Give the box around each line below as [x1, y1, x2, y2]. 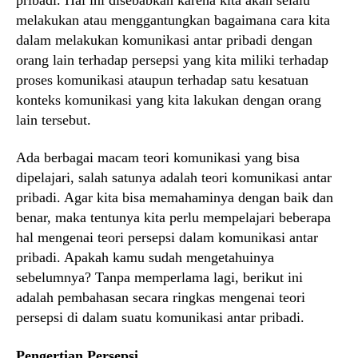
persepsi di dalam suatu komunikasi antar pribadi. [16, 309, 304, 326]
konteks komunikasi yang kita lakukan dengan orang [16, 91, 321, 108]
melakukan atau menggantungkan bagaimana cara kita [16, 11, 330, 28]
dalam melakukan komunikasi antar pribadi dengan [16, 31, 312, 48]
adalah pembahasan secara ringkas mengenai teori [16, 289, 305, 306]
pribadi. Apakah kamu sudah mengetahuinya [16, 249, 274, 266]
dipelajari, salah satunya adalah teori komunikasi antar [16, 169, 332, 186]
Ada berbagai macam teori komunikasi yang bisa [16, 149, 300, 166]
